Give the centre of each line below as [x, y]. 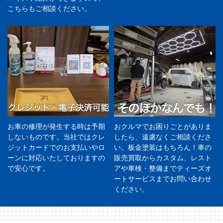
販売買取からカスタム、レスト [163, 158]
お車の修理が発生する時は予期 [56, 126]
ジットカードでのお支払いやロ [56, 147]
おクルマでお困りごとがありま [163, 126]
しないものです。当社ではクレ [56, 137]
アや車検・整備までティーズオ [163, 168]
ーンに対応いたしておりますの [56, 158]
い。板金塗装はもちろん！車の [163, 147]
